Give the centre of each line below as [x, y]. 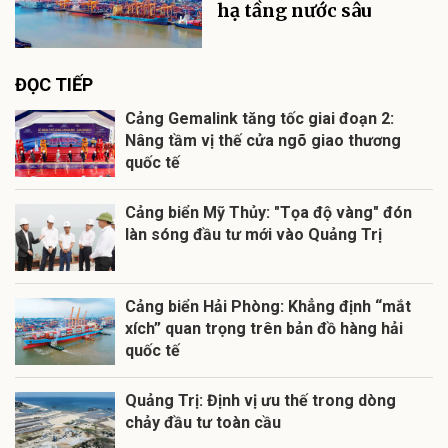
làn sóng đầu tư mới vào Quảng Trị [253, 234]
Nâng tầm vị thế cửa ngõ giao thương [263, 140]
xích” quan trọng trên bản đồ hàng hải [264, 328]
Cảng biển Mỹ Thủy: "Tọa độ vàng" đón [268, 212]
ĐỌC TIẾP [54, 84]
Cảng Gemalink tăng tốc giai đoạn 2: [259, 118]
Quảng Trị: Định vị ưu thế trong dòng [260, 400]
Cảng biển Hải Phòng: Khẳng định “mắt [268, 306]
